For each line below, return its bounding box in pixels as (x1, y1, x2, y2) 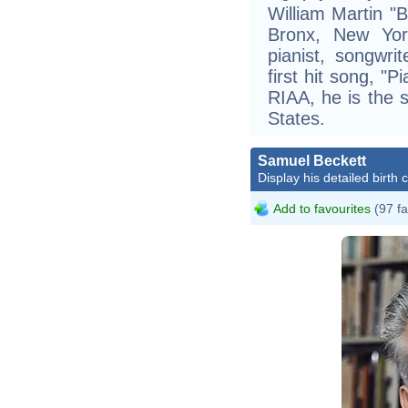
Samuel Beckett (258, 152, 366, 168)
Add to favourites (273, 200, 371, 216)
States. (268, 107, 325, 128)
